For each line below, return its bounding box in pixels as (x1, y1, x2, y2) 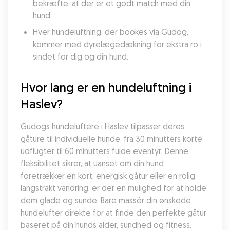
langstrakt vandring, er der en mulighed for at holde (21, 183, 206, 193)
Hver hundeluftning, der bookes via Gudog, (33, 27, 188, 37)
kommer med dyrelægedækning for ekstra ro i (33, 39, 202, 49)
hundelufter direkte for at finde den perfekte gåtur (21, 207, 206, 218)
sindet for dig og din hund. (33, 51, 128, 62)
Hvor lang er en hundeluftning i (21, 80, 191, 95)
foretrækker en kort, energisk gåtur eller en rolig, (21, 170, 197, 181)
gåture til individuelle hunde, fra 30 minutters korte (21, 133, 202, 144)
